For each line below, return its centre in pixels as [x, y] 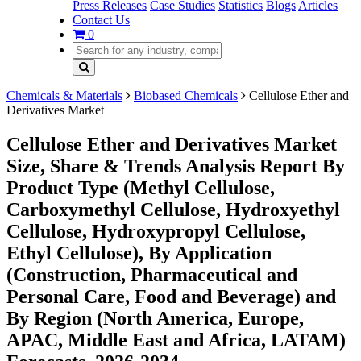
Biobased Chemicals [186, 95]
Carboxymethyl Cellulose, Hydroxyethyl [173, 209]
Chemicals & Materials [64, 95]
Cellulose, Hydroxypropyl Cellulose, [156, 231]
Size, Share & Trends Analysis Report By [176, 166]
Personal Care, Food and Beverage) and [171, 296]
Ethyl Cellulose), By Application [139, 253]
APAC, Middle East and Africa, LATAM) [176, 340]
